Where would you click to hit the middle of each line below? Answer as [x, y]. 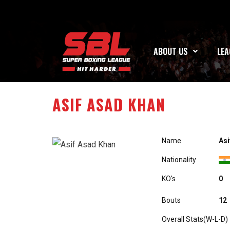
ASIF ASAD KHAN [109, 104]
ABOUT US [171, 51]
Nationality [179, 160]
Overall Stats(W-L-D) [195, 219]
